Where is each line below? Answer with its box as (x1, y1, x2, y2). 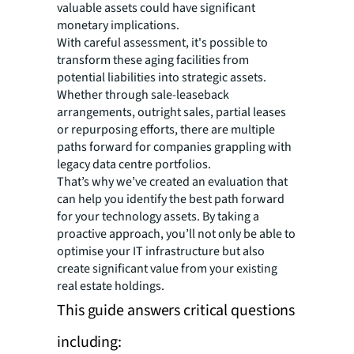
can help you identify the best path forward (57, 190, 284, 208)
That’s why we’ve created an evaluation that (57, 172, 288, 190)
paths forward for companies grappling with (57, 137, 292, 156)
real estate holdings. (57, 277, 164, 295)
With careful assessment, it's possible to (57, 33, 268, 51)
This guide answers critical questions (57, 299, 296, 322)
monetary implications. (57, 16, 179, 34)
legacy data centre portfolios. (57, 155, 211, 173)
